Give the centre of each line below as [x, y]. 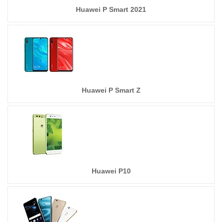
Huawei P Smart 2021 [111, 9]
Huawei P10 [111, 171]
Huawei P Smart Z [111, 90]
